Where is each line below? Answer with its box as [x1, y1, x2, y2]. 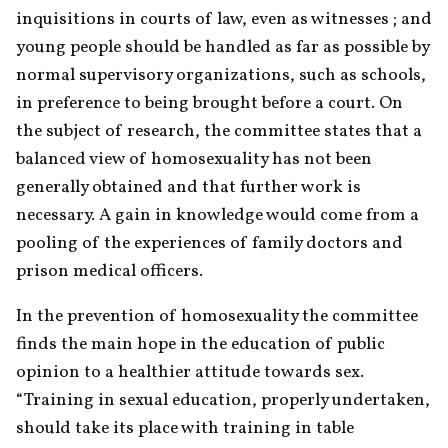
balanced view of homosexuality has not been [16, 146, 372, 172]
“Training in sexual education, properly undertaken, [16, 388, 430, 413]
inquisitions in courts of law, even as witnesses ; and [16, 6, 432, 32]
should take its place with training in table [16, 416, 354, 441]
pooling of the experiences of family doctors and [16, 230, 403, 256]
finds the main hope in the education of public [16, 332, 385, 357]
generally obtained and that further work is [16, 174, 361, 200]
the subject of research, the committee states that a [16, 118, 422, 144]
